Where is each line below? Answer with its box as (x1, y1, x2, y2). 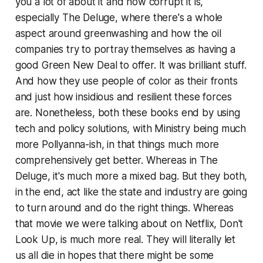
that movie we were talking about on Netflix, (15, 217, 220, 230)
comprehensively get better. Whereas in (15, 154, 200, 166)
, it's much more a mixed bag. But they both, (47, 170, 248, 182)
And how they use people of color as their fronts (15, 75, 238, 87)
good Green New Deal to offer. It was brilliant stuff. (15, 59, 247, 71)
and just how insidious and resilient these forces (15, 90, 232, 103)
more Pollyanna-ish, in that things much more (15, 138, 220, 150)
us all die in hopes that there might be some (15, 249, 214, 261)
